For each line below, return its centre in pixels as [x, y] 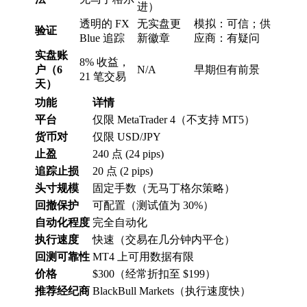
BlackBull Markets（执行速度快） [172, 291]
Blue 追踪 [102, 38]
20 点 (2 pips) [123, 171]
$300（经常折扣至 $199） [154, 273]
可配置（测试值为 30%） [153, 205]
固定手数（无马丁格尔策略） [164, 188]
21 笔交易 [103, 76]
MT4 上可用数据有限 [143, 256]
